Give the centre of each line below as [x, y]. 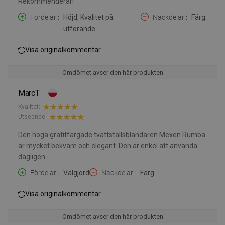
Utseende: [32, 117]
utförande [79, 28]
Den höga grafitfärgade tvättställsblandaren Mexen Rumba [112, 134]
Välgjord [76, 173]
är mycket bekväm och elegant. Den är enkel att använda [108, 145]
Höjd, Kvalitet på [88, 17]
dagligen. [32, 156]
